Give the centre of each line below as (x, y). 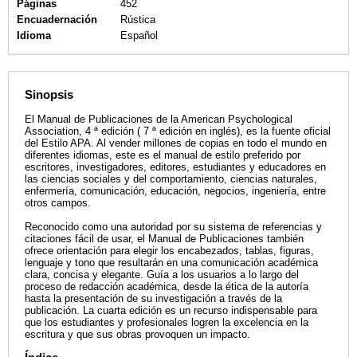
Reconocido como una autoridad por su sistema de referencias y (173, 227)
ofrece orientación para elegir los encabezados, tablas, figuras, (169, 251)
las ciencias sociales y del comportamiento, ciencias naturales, (171, 179)
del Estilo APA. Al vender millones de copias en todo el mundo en (176, 143)
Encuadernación (57, 19)
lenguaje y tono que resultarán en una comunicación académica (171, 263)
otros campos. (58, 203)
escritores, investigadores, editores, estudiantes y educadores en (175, 167)
